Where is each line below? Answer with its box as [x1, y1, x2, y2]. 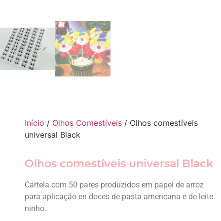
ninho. [25, 204, 46, 213]
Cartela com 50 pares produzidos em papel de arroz [25, 180, 204, 189]
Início [25, 118, 44, 128]
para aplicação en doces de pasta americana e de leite [25, 192, 213, 201]
